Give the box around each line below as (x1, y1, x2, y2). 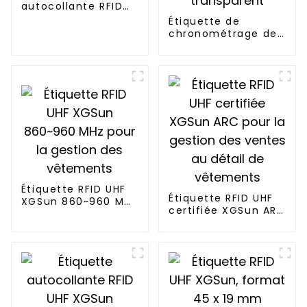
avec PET (168, 64, 221, 78)
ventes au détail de (168, 228, 282, 243)
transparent (168, 76, 237, 90)
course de (168, 39, 226, 53)
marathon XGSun (168, 51, 267, 66)
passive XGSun (21, 11, 105, 25)
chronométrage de (168, 27, 278, 41)
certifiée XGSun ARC (168, 204, 286, 218)
